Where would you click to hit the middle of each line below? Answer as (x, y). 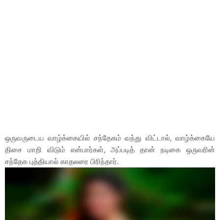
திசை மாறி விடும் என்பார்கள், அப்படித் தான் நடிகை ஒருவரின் (110, 150)
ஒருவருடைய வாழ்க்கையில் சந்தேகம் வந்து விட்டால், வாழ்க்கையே (110, 138)
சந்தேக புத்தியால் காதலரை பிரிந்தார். (62, 161)
